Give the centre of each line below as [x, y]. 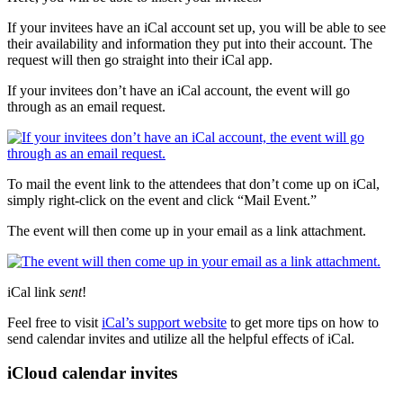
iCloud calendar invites [92, 373]
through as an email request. [86, 106]
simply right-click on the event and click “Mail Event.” [162, 200]
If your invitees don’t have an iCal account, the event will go [179, 90]
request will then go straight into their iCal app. [140, 59]
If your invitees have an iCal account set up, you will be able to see [197, 27]
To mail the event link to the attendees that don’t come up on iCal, [193, 184]
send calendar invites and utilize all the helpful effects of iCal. [181, 338]
